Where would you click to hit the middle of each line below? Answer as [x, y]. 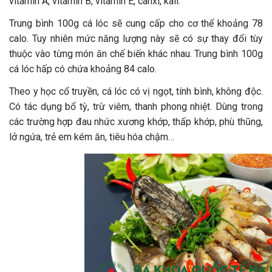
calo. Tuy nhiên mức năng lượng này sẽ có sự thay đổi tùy [136, 38]
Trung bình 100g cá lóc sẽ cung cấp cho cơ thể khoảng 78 [136, 23]
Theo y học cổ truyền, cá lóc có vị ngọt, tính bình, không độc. [136, 91]
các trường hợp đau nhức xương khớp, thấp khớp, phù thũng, [136, 121]
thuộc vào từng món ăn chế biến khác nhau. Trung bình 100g [136, 53]
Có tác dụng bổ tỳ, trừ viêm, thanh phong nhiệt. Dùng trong [136, 106]
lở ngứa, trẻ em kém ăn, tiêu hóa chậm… [92, 137]
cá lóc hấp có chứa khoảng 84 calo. [83, 69]
